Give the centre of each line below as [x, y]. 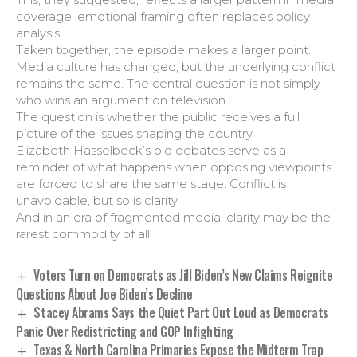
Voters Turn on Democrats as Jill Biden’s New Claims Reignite [183, 275]
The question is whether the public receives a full [158, 117]
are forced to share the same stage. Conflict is [151, 184]
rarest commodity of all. [84, 234]
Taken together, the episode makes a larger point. [163, 50]
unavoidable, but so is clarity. [98, 200]
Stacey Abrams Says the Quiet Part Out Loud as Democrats [181, 312]
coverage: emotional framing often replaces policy [163, 16]
